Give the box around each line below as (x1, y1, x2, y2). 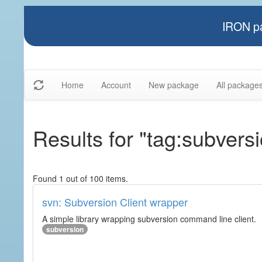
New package (149, 79, 199, 91)
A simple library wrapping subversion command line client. (42, 213, 256, 225)
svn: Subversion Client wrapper (42, 194, 188, 209)
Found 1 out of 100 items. (33, 173, 128, 184)
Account (101, 79, 131, 91)
